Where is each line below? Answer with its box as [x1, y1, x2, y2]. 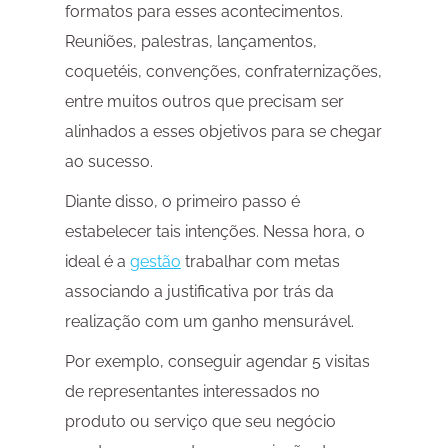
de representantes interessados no [64, 382, 320, 402]
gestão [129, 252, 181, 272]
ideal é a [64, 252, 130, 272]
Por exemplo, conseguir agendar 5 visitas [64, 352, 370, 372]
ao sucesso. [64, 152, 153, 172]
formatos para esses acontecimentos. [64, 2, 343, 22]
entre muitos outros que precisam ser [64, 92, 344, 112]
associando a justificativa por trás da [64, 282, 334, 302]
